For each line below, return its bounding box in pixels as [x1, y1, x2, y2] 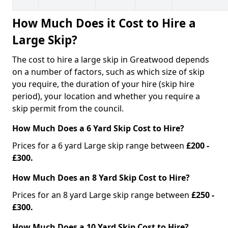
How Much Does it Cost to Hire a [12, 15, 196, 31]
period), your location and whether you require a [12, 90, 200, 102]
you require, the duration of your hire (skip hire [12, 78, 194, 90]
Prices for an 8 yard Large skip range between [12, 189, 191, 201]
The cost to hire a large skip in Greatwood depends [12, 53, 209, 65]
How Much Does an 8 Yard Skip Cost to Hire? [12, 172, 190, 183]
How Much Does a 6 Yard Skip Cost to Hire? [12, 122, 186, 134]
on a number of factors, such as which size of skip [12, 66, 205, 77]
